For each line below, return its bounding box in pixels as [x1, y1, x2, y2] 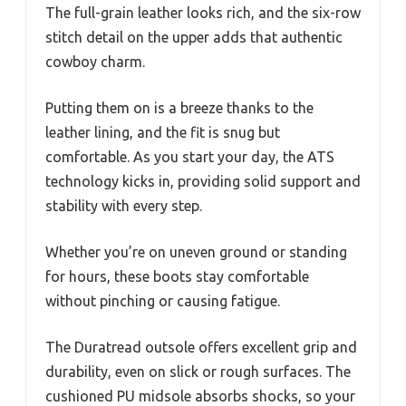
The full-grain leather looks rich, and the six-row [45, 4, 361, 21]
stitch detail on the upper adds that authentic [45, 28, 343, 45]
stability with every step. [45, 197, 202, 214]
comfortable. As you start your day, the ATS [45, 148, 334, 165]
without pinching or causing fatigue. [45, 292, 280, 309]
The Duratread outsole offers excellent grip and [45, 338, 357, 355]
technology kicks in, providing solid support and [45, 172, 361, 189]
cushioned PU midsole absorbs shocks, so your [45, 387, 355, 404]
